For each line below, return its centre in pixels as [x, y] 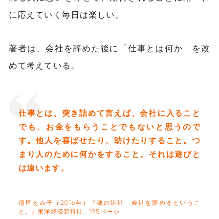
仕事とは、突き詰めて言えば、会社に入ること [109, 112]
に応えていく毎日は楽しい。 [66, 14]
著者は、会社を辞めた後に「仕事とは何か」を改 [109, 48]
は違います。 [44, 167]
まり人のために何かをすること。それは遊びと [109, 153]
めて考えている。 [44, 65]
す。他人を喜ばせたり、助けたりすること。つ [109, 140]
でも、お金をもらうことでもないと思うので [109, 126]
